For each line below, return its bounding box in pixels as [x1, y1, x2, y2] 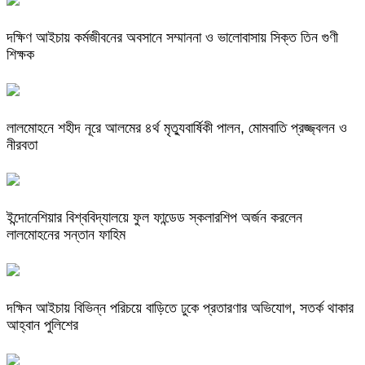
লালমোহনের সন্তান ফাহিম [7, 226, 125, 244]
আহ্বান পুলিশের [7, 317, 82, 334]
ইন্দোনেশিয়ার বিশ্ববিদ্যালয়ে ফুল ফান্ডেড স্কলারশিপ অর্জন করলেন [7, 209, 302, 226]
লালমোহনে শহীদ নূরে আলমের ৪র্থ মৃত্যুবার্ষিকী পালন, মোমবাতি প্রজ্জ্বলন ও [7, 119, 347, 136]
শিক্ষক [7, 46, 34, 63]
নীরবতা [7, 136, 37, 153]
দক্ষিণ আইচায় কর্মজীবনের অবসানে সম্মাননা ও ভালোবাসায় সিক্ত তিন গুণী [7, 29, 338, 46]
